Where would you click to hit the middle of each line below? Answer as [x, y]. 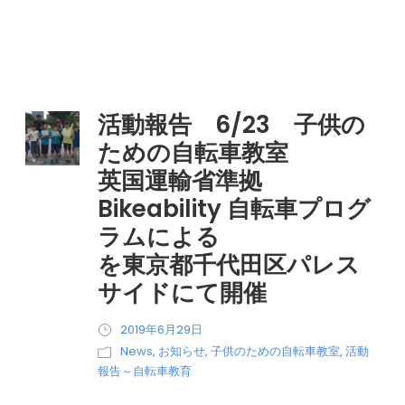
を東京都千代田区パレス [229, 264]
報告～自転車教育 [145, 371]
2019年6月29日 [161, 329]
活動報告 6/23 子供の [231, 124]
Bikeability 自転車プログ [234, 208]
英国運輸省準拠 [180, 180]
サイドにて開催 [182, 292]
